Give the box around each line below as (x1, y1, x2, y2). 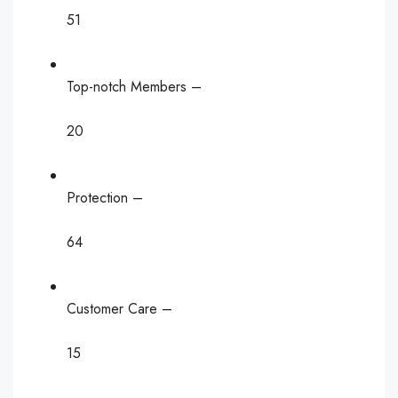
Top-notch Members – (67, 76, 202, 97)
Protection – (67, 187, 143, 208)
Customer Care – (67, 298, 172, 319)
